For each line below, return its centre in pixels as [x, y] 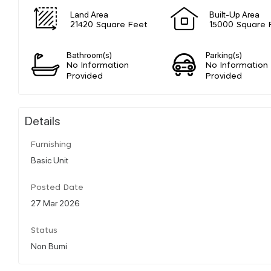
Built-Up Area [234, 14]
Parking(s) [224, 54]
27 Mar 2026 [55, 202]
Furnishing [51, 145]
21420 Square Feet [109, 25]
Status [44, 230]
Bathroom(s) [90, 54]
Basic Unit [50, 159]
